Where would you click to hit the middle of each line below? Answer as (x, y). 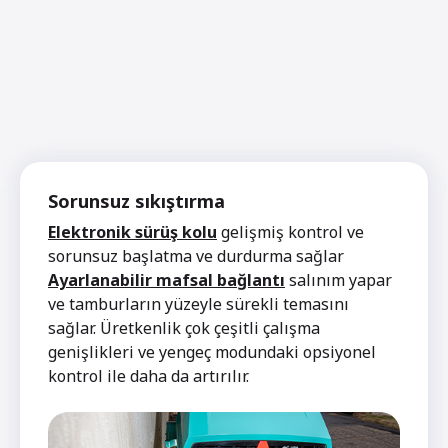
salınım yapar (338, 279)
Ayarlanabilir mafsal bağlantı (166, 279)
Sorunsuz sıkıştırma (136, 200)
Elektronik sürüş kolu (132, 231)
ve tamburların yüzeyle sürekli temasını (198, 303)
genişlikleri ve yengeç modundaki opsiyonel (212, 351)
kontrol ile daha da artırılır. (148, 375)
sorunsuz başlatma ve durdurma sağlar (196, 255)
